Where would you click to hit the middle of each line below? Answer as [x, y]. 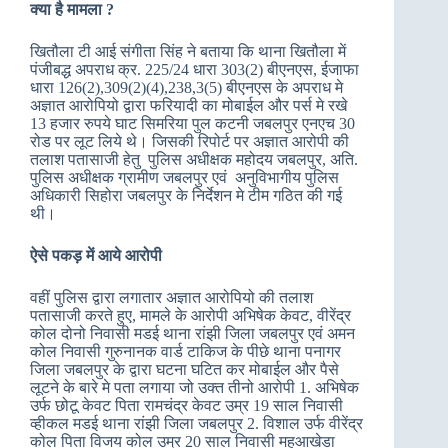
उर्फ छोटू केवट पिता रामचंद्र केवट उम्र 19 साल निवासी [186, 405]
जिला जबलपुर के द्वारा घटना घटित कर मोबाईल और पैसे [184, 369]
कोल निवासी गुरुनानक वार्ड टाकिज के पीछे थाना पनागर [185, 351]
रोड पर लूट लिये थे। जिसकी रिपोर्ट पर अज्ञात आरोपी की [189, 141]
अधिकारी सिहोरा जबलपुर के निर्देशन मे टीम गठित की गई [186, 195]
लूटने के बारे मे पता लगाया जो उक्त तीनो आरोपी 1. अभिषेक [194, 387]
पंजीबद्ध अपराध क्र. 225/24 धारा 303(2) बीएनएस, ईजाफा [194, 69]
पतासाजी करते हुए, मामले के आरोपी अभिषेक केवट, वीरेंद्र [190, 315]
